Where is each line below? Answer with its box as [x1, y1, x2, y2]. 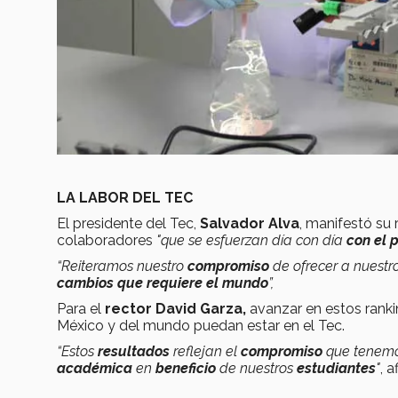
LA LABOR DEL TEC [57, 188, 193, 206]
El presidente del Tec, [57, 214, 200, 232]
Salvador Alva [200, 214, 299, 232]
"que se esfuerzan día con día [156, 231, 343, 249]
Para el [57, 299, 105, 317]
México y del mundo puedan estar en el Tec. [57, 316, 345, 334]
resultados [98, 342, 173, 360]
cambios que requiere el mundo [57, 274, 268, 291]
